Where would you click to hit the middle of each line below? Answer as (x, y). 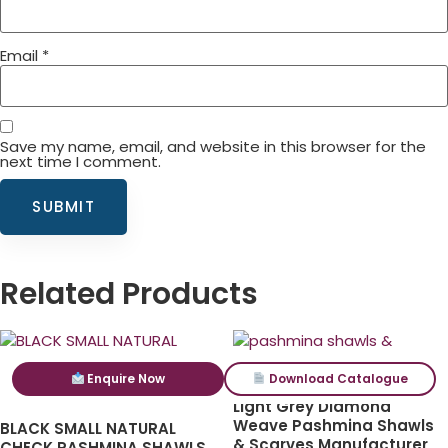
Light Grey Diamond (311, 406)
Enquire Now (125, 378)
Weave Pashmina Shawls (333, 425)
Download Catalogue (336, 378)
